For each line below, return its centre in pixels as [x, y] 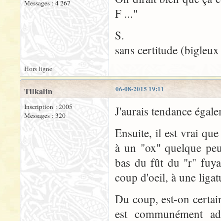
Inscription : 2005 [48, 106]
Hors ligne [38, 68]
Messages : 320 [45, 115]
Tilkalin [38, 91]
